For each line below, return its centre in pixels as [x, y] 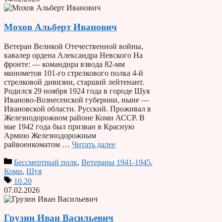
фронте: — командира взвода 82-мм [64, 64]
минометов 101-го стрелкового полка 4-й [74, 73]
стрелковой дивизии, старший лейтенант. [74, 82]
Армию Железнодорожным [50, 135]
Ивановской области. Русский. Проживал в [78, 109]
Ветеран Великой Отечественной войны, [74, 46]
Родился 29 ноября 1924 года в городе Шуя [77, 91]
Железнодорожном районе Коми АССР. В [74, 117]
